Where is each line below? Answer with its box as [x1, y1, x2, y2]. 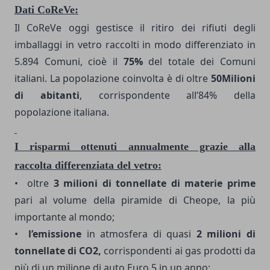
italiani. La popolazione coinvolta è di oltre [14, 71, 211, 85]
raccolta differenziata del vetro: [14, 159, 162, 171]
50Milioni [211, 71, 256, 85]
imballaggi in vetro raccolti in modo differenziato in [14, 37, 256, 51]
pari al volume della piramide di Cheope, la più [14, 193, 256, 207]
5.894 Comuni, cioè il [14, 54, 124, 68]
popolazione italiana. [14, 105, 109, 119]
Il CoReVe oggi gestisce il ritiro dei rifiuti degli [14, 20, 256, 34]
